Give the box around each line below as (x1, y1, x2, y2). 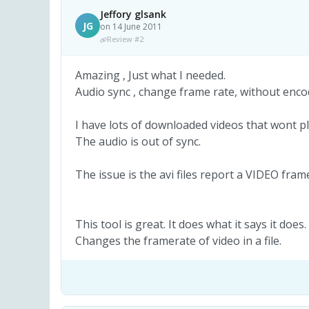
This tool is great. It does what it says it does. (75, 216, 306, 232)
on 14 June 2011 (100, 20, 162, 32)
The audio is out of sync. (75, 133, 201, 149)
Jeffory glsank (100, 7, 166, 21)
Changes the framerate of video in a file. (75, 232, 281, 248)
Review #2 (107, 33, 143, 44)
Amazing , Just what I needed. (75, 67, 226, 83)
